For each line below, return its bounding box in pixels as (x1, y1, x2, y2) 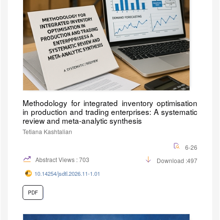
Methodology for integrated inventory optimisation (23, 97, 197, 108)
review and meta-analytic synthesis (23, 114, 142, 126)
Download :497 (157, 156, 197, 165)
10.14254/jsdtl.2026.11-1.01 (34, 169, 100, 177)
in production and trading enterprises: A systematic (23, 106, 197, 117)
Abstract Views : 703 (34, 155, 89, 164)
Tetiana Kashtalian (23, 127, 72, 136)
